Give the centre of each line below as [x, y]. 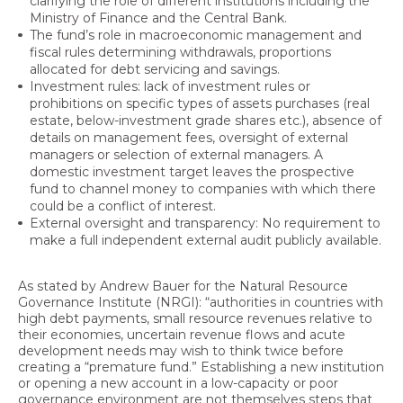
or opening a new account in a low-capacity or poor [178, 383]
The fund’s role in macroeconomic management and [195, 36]
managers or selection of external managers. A [176, 155]
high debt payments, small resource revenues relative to [195, 318]
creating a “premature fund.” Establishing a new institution [201, 367]
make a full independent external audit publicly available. [205, 241]
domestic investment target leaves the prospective [192, 172]
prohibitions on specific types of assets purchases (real [199, 104]
